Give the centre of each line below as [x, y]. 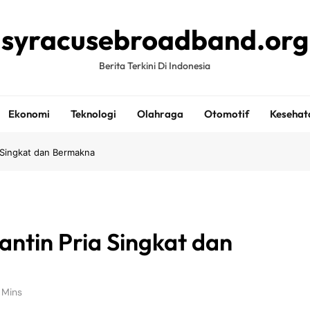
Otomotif [226, 114]
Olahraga [160, 114]
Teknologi [93, 114]
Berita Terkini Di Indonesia [155, 66]
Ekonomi [29, 114]
